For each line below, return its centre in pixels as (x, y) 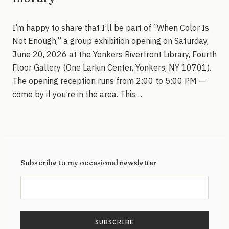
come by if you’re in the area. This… (77, 94)
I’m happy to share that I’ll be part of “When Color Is (111, 28)
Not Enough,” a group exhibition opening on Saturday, (110, 41)
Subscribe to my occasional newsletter (89, 162)
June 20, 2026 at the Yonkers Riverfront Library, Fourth (114, 54)
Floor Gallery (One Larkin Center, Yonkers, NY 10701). (112, 68)
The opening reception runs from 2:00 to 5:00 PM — (109, 81)
